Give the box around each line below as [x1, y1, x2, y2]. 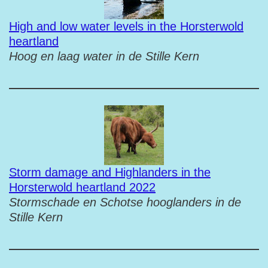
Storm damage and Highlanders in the [9, 166, 211, 179]
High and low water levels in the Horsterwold [9, 20, 243, 33]
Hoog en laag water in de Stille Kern [9, 50, 199, 63]
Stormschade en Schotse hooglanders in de [9, 196, 241, 209]
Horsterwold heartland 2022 [9, 181, 156, 194]
